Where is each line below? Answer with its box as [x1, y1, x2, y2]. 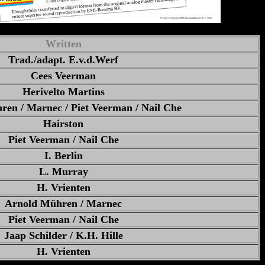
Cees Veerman [31, 70, 96, 82]
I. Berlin [44, 150, 83, 161]
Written [45, 38, 82, 50]
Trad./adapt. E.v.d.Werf [8, 54, 118, 66]
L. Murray [38, 166, 88, 177]
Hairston [43, 118, 83, 130]
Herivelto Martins [22, 86, 105, 98]
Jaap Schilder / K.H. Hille [4, 230, 123, 241]
